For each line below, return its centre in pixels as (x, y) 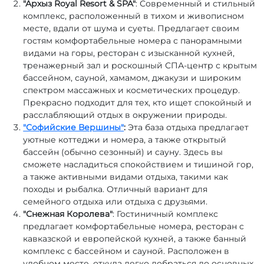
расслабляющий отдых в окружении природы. (125, 115)
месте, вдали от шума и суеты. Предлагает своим (131, 29)
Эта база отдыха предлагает (187, 128)
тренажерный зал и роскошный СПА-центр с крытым (140, 66)
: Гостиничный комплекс (166, 214)
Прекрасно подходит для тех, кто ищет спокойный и (138, 103)
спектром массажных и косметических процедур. (132, 90)
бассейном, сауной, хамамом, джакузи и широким (132, 78)
